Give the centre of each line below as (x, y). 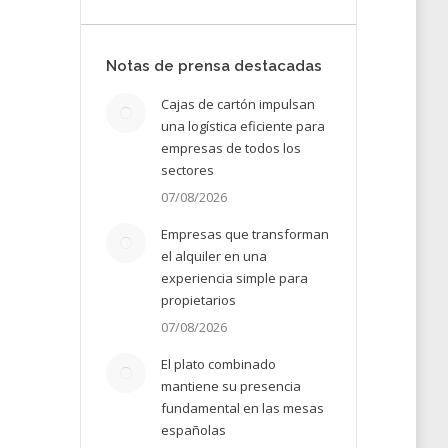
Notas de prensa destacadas (213, 66)
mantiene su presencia (230, 386)
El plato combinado (218, 364)
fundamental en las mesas (242, 408)
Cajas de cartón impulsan (237, 104)
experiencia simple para (234, 278)
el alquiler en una (213, 256)
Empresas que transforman (244, 234)
